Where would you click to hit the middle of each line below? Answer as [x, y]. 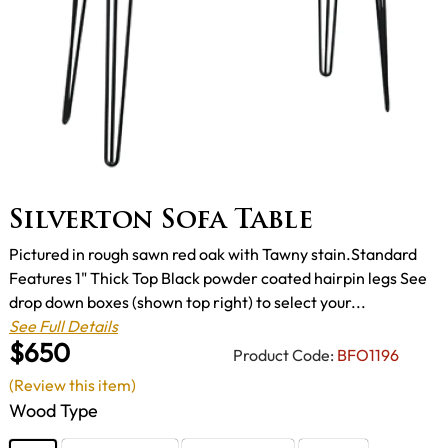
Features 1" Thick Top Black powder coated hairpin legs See [218, 278]
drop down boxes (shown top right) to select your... [187, 302]
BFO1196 [368, 355]
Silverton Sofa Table [161, 222]
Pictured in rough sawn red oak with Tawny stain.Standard [213, 254]
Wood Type [53, 410]
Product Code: [283, 355]
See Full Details [63, 326]
